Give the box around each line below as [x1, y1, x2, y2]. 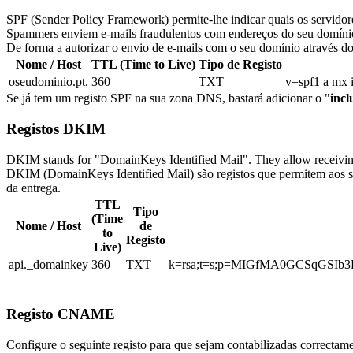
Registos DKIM [6, 121, 106, 138]
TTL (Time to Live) [91, 58, 195, 72]
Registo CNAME [6, 306, 115, 323]
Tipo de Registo [199, 58, 282, 72]
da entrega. [6, 180, 61, 195]
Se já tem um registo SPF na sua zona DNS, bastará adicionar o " [6, 91, 330, 106]
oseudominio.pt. [9, 75, 88, 89]
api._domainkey [9, 257, 88, 271]
